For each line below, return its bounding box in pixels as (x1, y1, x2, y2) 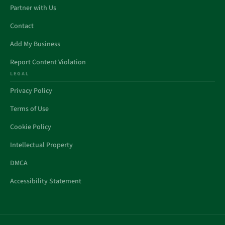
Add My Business (10, 39, 60, 49)
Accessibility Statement (10, 176, 81, 186)
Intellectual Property (10, 140, 73, 150)
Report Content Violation (10, 57, 86, 67)
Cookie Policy (10, 122, 51, 132)
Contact (10, 21, 34, 31)
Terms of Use (10, 104, 49, 114)
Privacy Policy (10, 86, 52, 96)
